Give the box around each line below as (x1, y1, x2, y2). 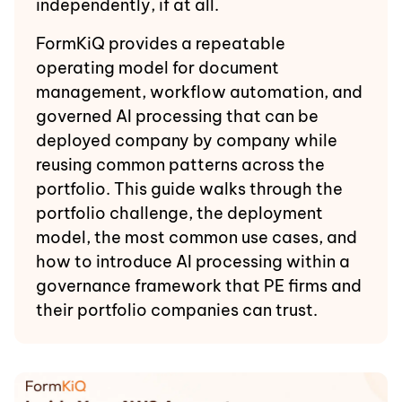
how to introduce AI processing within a (36, 251, 350, 272)
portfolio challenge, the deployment (36, 203, 323, 223)
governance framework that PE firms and (36, 275, 362, 296)
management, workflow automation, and (36, 82, 363, 102)
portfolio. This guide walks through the (36, 179, 343, 199)
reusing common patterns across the (36, 154, 325, 175)
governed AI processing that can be (36, 106, 319, 127)
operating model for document (36, 57, 279, 78)
